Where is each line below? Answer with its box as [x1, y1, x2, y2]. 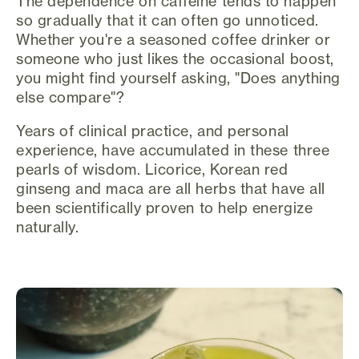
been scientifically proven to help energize [16, 199, 313, 217]
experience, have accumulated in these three [16, 141, 330, 159]
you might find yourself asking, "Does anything [16, 69, 341, 87]
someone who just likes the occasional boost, [16, 50, 334, 68]
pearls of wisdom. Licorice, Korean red [16, 160, 288, 179]
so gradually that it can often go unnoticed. [16, 11, 319, 30]
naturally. [16, 218, 79, 236]
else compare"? [16, 88, 125, 107]
